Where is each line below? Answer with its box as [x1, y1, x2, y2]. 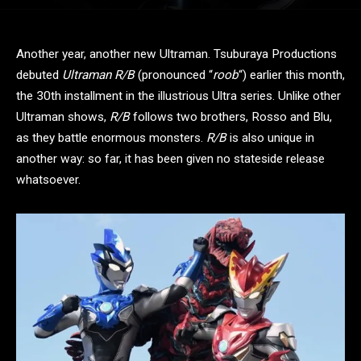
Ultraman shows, [16, 110, 110, 124]
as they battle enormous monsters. [16, 131, 206, 145]
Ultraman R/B [62, 68, 135, 82]
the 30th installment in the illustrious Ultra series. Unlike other [16, 89, 341, 103]
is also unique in [226, 131, 314, 145]
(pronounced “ [135, 68, 213, 82]
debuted [16, 68, 62, 82]
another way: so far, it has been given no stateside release [16, 151, 325, 166]
